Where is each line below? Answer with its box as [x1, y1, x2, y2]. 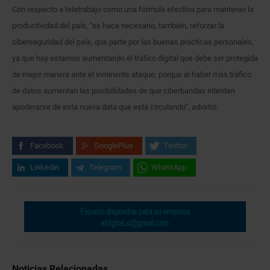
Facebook [30, 141, 64, 151]
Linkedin [30, 163, 59, 172]
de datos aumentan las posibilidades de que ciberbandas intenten [12, 86, 235, 96]
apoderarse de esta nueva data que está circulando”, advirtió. [12, 102, 218, 112]
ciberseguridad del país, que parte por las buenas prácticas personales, [12, 37, 254, 47]
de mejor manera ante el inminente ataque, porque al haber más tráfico [12, 70, 251, 80]
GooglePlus [94, 141, 133, 151]
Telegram [89, 163, 121, 172]
